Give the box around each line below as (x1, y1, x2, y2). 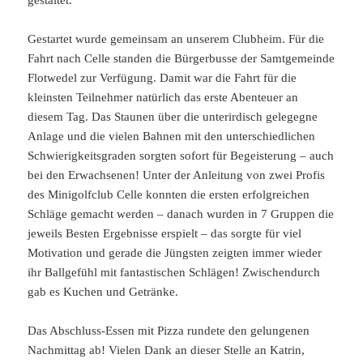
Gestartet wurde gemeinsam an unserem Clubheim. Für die (28, 32, 325, 45)
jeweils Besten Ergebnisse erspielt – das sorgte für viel (28, 226, 302, 240)
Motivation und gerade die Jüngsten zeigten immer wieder (28, 246, 322, 259)
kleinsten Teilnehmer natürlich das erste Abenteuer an (28, 90, 299, 104)
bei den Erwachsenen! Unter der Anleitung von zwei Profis (28, 168, 326, 181)
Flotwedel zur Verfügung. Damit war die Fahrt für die (28, 70, 297, 84)
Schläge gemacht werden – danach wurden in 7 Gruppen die (28, 207, 335, 220)
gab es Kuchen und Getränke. (28, 284, 179, 298)
